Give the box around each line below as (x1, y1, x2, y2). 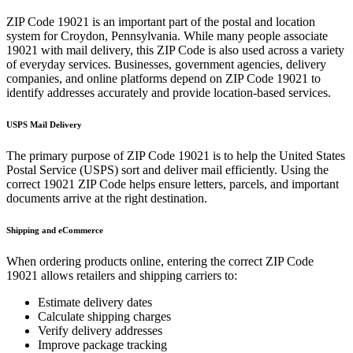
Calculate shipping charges (38, 309, 171, 323)
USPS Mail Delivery (6, 119, 82, 129)
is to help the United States (210, 148, 345, 162)
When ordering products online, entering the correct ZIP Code (6, 254, 314, 268)
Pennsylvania (111, 29, 177, 43)
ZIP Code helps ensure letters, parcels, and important (75, 176, 339, 191)
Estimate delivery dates (38, 295, 152, 309)
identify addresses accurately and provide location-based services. (6, 86, 331, 99)
